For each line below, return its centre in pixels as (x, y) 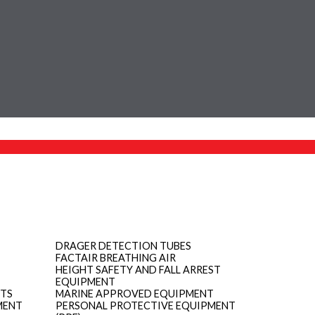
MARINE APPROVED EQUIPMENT (135, 293)
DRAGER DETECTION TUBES (124, 245)
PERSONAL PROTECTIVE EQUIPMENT (146, 305)
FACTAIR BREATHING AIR (116, 257)
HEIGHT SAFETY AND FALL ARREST (139, 269)
